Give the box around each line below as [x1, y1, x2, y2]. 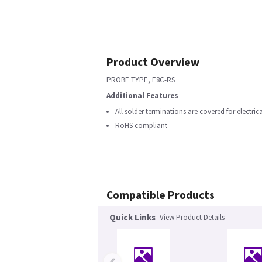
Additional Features [106, 91, 178, 101]
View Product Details [160, 212, 225, 222]
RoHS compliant [115, 120, 167, 130]
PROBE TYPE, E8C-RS [106, 75, 175, 85]
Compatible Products [106, 188, 215, 202]
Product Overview [106, 55, 199, 69]
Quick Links [109, 212, 156, 223]
